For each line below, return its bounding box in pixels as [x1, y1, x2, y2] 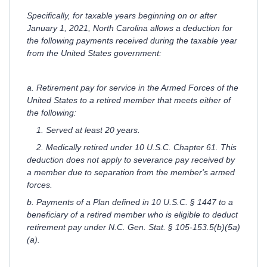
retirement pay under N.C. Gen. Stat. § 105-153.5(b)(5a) [27, 222, 240, 232]
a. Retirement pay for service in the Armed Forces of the [27, 83, 238, 92]
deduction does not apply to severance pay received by [27, 155, 235, 164]
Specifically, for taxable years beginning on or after [27, 11, 217, 20]
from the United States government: [27, 48, 162, 58]
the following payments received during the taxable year [27, 36, 237, 45]
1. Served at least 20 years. [27, 125, 142, 135]
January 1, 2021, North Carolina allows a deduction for [27, 23, 232, 33]
